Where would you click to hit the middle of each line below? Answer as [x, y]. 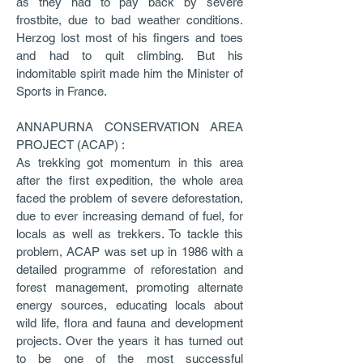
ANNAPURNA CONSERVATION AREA [130, 127]
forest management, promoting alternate [130, 287]
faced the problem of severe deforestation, [130, 198]
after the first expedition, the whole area [130, 180]
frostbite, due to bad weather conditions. [130, 20]
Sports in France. [62, 91]
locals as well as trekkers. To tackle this [130, 234]
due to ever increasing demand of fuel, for [130, 216]
